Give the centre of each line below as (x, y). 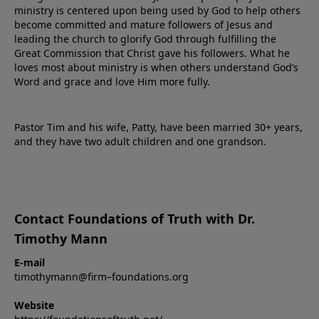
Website (34, 305)
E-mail (30, 262)
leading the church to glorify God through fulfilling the (145, 38)
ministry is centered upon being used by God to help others (157, 10)
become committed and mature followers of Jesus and (143, 24)
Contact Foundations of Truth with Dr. (135, 218)
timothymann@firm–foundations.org (101, 276)
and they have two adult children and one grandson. (140, 141)
